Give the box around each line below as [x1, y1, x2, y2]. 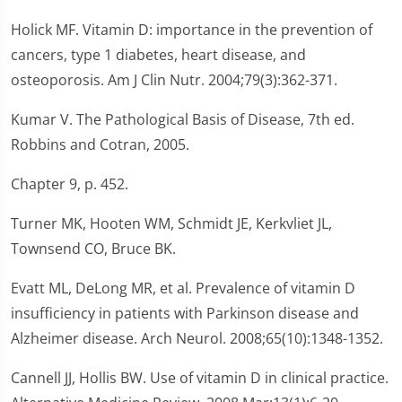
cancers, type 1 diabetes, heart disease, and [11, 45, 306, 66]
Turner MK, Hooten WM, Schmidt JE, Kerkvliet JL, [11, 214, 332, 234]
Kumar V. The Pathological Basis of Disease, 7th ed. [11, 109, 354, 130]
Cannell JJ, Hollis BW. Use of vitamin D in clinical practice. [11, 368, 389, 389]
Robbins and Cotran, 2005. [11, 135, 189, 155]
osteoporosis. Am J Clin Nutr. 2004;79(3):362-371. [11, 70, 337, 91]
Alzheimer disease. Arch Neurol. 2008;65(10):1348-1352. [11, 328, 383, 349]
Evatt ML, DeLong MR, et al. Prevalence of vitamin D [11, 278, 355, 299]
